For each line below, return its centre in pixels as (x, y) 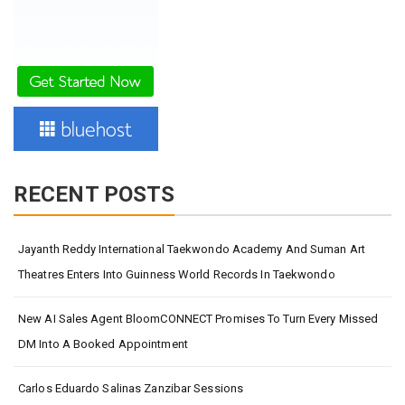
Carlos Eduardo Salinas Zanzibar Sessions (131, 388)
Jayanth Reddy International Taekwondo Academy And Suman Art (192, 249)
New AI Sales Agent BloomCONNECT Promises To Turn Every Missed (198, 318)
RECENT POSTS (94, 194)
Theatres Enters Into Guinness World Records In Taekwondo (177, 274)
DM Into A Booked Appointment (103, 344)
